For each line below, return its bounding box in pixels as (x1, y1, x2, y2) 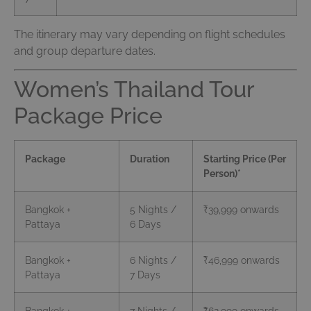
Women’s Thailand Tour (14, 76, 254, 103)
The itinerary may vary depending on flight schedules (14, 28, 285, 42)
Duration (130, 153, 169, 165)
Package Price (14, 103, 162, 129)
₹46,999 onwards (203, 254, 280, 267)
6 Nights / (130, 254, 176, 267)
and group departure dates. (14, 44, 155, 58)
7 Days (130, 269, 160, 281)
